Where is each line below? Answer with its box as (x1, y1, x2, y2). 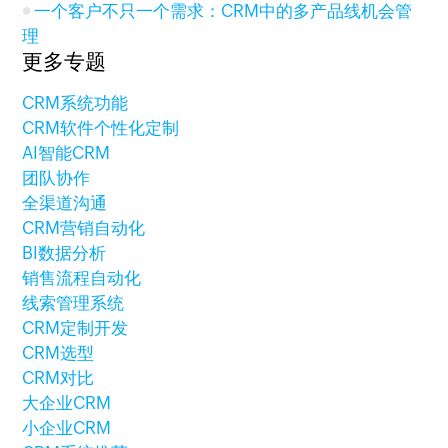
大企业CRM (22, 393, 112, 413)
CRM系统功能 (22, 93, 129, 113)
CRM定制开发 (22, 318, 129, 338)
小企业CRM (22, 418, 112, 438)
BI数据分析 (22, 243, 107, 263)
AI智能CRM (22, 143, 111, 163)
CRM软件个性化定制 (22, 118, 180, 138)
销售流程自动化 (22, 268, 142, 288)
